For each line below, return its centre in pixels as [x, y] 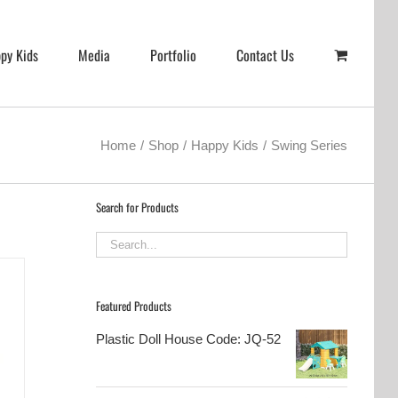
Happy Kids [225, 145]
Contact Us [265, 55]
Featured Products [134, 305]
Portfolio [173, 55]
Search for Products [138, 207]
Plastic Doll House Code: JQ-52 [189, 338]
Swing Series [309, 145]
